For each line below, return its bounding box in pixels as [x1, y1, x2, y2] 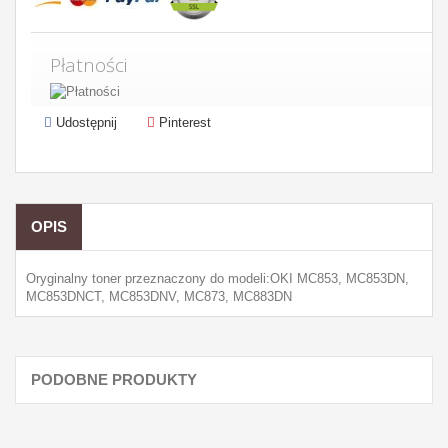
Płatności [50, 52, 127, 78]
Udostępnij [52, 115, 117, 130]
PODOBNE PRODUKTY [31, 371, 197, 388]
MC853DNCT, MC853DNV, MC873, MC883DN [26, 289, 292, 304]
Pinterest [155, 115, 211, 130]
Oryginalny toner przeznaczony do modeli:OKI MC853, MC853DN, [26, 271, 409, 286]
